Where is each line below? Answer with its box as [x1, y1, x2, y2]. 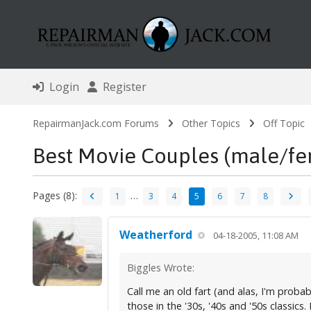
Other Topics [181, 117, 240, 131]
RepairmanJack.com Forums [32, 117, 159, 131]
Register [96, 79, 146, 95]
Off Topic [262, 117, 305, 131]
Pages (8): [32, 188, 77, 202]
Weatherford [119, 227, 192, 243]
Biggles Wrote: [126, 261, 194, 275]
